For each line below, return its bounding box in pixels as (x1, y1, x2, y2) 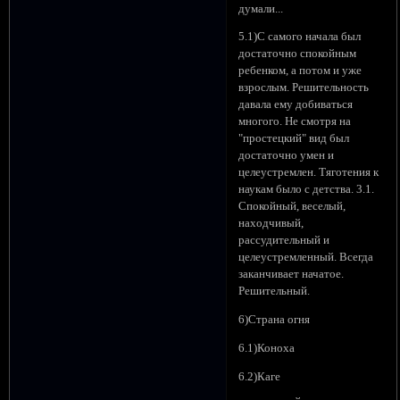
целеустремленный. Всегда (238, 251, 374, 264)
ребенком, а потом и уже (238, 64, 362, 78)
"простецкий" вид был (238, 132, 350, 146)
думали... (238, 2, 284, 15)
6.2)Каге (238, 370, 281, 383)
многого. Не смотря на (238, 115, 352, 129)
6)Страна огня (238, 313, 311, 327)
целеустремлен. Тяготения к (238, 166, 379, 179)
